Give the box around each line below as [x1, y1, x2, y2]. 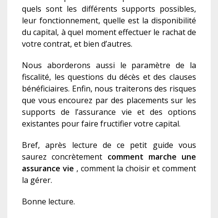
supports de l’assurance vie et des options [22, 107, 196, 118]
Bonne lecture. [22, 196, 75, 207]
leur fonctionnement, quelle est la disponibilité [22, 15, 196, 26]
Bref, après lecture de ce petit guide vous [22, 140, 196, 151]
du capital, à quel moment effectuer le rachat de [22, 27, 196, 38]
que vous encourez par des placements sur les [22, 95, 196, 106]
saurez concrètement [22, 151, 108, 163]
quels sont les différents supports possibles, [22, 3, 196, 15]
